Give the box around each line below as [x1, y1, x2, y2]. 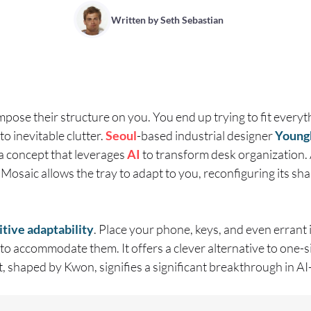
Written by [111, 13, 160, 26]
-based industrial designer [137, 128, 275, 144]
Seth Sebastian [160, 13, 224, 26]
